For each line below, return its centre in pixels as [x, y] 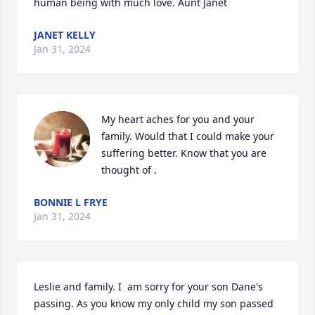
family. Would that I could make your [188, 136]
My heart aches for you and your [178, 119]
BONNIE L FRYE [71, 202]
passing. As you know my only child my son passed [154, 303]
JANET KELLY [65, 35]
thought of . [129, 170]
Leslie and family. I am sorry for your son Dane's [148, 287]
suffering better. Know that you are [184, 153]
